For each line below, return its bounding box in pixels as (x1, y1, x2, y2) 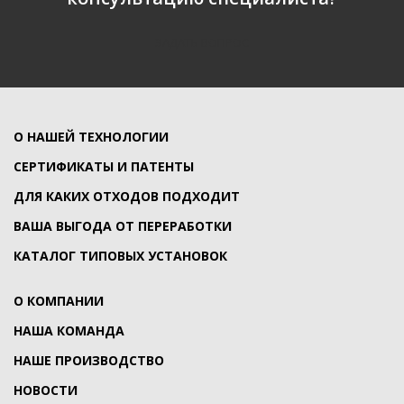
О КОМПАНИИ (14, 292, 104, 310)
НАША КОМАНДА (14, 322, 124, 340)
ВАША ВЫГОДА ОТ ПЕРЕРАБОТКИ (14, 217, 232, 235)
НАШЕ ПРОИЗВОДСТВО (14, 352, 164, 370)
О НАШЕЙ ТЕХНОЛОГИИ (14, 128, 169, 146)
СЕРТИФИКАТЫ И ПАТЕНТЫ (14, 158, 194, 176)
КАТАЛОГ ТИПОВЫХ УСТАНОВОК (14, 247, 227, 265)
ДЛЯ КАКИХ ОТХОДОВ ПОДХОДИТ (14, 188, 240, 206)
